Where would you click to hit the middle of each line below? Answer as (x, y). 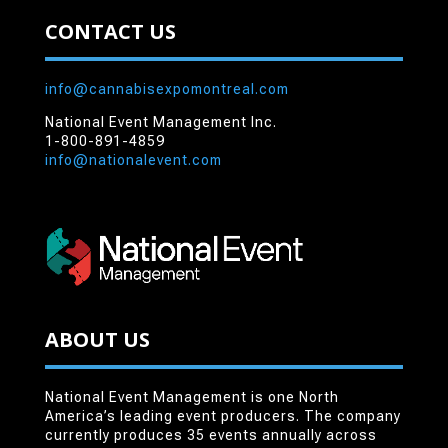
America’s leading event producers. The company (222, 415)
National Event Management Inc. (160, 121)
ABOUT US (97, 339)
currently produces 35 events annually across (210, 434)
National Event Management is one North (191, 396)
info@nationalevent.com (133, 159)
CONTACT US (110, 31)
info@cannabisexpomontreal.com (166, 88)
